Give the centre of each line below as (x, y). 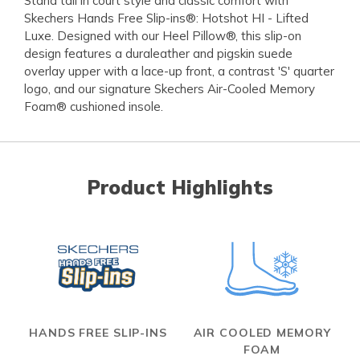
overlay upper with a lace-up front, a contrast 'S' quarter (179, 72)
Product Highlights (180, 188)
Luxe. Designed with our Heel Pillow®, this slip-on (163, 36)
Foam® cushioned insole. (94, 107)
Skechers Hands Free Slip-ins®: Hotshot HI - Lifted (166, 18)
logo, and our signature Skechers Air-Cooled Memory (170, 89)
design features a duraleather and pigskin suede (158, 54)
